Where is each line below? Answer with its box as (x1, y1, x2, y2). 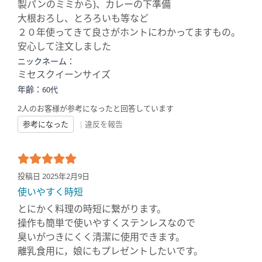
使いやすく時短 (18, 185, 83, 198)
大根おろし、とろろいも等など (18, 12, 149, 25)
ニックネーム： (18, 56, 75, 67)
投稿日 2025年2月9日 (18, 171, 89, 181)
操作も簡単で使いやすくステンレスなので (18, 216, 195, 229)
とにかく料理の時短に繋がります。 (18, 202, 166, 215)
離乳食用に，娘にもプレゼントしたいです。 (18, 244, 203, 257)
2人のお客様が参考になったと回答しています (18, 103, 174, 113)
